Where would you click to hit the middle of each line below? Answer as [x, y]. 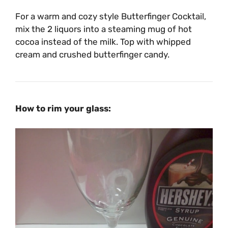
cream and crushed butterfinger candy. [92, 55]
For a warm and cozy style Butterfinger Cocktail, [111, 17]
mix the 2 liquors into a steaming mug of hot [104, 29]
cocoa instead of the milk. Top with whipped [103, 42]
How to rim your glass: [64, 109]
